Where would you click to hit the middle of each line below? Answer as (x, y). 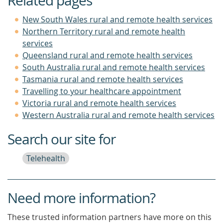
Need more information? (81, 198)
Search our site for (61, 139)
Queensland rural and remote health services (108, 55)
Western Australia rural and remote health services (118, 115)
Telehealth (46, 158)
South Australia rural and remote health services (114, 67)
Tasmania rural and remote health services (103, 79)
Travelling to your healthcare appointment (102, 91)
